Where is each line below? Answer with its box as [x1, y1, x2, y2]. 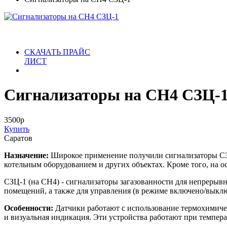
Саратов [4, 133, 32, 142]
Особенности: [4, 203, 55, 212]
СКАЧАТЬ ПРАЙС [24, 47, 90, 56]
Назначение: [4, 150, 49, 160]
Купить [4, 124, 29, 133]
